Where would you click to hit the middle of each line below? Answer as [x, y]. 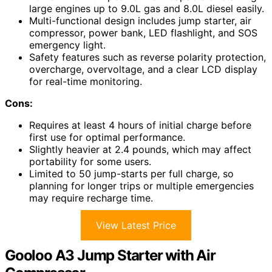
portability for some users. [90, 161]
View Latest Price [136, 225]
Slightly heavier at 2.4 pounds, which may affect [140, 149]
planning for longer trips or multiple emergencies [141, 185]
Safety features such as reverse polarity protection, [148, 57]
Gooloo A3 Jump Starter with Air [110, 255]
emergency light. [67, 45]
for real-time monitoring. [86, 81]
